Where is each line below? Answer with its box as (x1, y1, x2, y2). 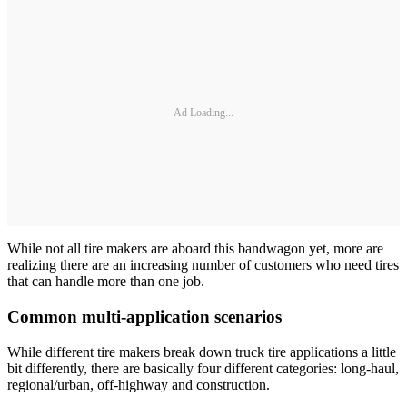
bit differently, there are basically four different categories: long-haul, (7, 360, 399, 376)
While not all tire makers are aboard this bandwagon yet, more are (7, 241, 383, 257)
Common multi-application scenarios (7, 307, 282, 327)
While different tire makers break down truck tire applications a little (7, 343, 396, 360)
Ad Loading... (174, 105, 233, 119)
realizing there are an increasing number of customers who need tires (7, 257, 399, 273)
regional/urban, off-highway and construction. (7, 376, 270, 392)
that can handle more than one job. (7, 273, 204, 290)
